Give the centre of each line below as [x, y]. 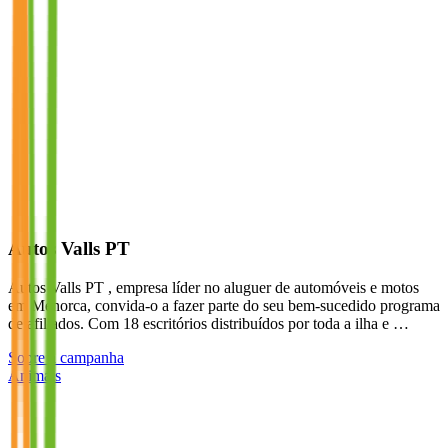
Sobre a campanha [66, 358]
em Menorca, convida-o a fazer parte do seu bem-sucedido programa [224, 306]
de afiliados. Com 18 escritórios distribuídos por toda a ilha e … [208, 324]
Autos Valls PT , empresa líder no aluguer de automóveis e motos [213, 288]
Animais [34, 376]
